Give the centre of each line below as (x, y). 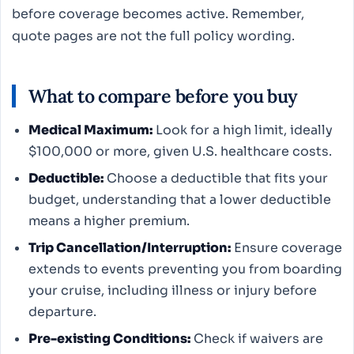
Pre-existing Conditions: (109, 338)
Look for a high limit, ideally (242, 130)
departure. (62, 311)
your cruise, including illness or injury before (172, 290)
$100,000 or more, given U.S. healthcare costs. (180, 152)
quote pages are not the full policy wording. (153, 36)
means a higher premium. (109, 221)
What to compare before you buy (163, 96)
